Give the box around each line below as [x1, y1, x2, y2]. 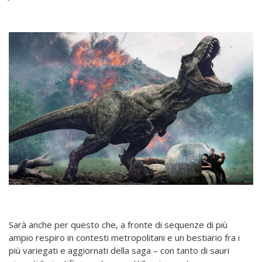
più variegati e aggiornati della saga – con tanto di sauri [9, 244, 229, 257]
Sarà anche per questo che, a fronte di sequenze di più [9, 219, 227, 231]
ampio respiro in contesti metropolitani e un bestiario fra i [9, 232, 240, 244]
